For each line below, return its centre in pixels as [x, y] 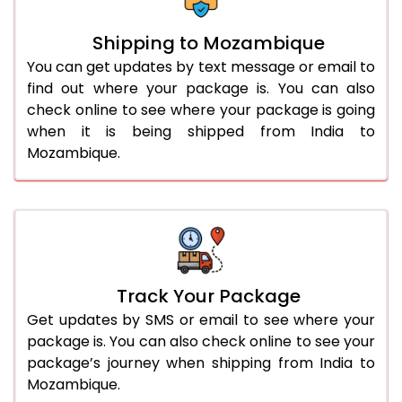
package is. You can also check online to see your [201, 341]
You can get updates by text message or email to [201, 66]
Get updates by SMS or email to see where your [201, 319]
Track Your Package [208, 296]
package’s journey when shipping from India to [201, 363]
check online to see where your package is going [201, 109]
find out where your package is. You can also [201, 88]
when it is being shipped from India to [201, 131]
